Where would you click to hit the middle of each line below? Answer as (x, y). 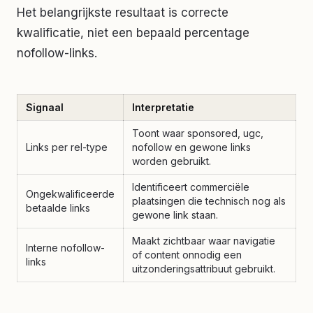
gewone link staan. (175, 214)
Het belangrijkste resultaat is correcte (123, 12)
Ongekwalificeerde (70, 194)
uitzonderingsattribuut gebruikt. (204, 268)
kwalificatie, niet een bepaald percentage (133, 32)
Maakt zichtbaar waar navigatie (204, 240)
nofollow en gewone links (191, 147)
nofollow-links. (57, 53)
